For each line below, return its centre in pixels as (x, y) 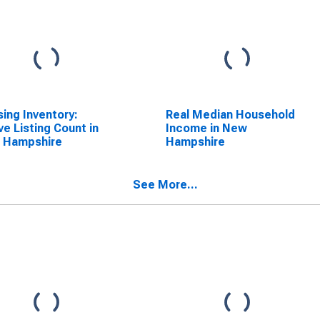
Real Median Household (230, 115)
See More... (165, 185)
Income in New (206, 128)
